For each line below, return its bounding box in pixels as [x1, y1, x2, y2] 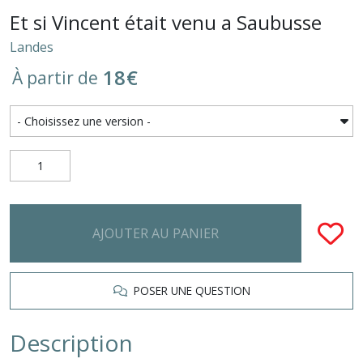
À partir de [12, 66, 98, 89]
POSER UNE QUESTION [126, 283, 250, 298]
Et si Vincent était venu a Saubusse [10, 9, 322, 36]
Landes [10, 38, 53, 56]
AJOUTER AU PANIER [92, 224, 219, 242]
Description [10, 327, 133, 358]
